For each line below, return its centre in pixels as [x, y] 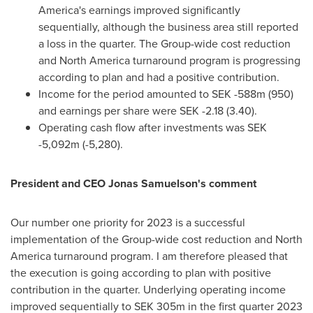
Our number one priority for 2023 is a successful [128, 223]
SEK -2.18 [202, 111]
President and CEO [59, 183]
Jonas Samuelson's [157, 183]
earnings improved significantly [163, 10]
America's [62, 10]
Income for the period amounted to [125, 94]
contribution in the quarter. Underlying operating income [148, 290]
